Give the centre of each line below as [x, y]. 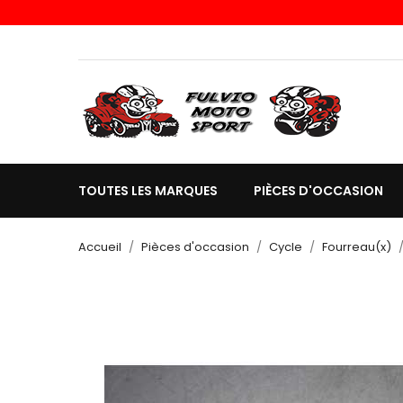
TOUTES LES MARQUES [148, 191]
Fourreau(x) [357, 247]
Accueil [100, 247]
